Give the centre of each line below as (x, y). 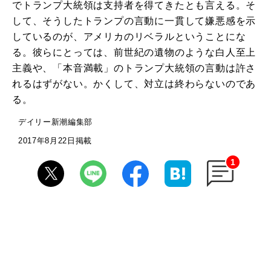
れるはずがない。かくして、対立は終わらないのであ (134, 84)
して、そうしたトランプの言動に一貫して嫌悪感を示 (134, 21)
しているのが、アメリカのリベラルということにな (129, 37)
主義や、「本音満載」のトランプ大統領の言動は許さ (134, 68)
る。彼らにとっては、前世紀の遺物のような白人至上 (134, 53)
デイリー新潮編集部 (55, 122)
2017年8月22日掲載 (55, 141)
